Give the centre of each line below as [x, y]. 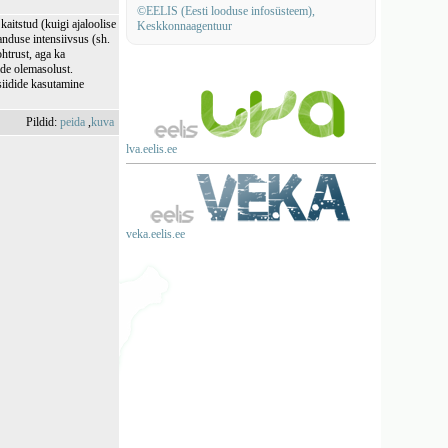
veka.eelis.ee [155, 234]
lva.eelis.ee [151, 149]
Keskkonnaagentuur [184, 26]
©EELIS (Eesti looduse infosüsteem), [225, 11]
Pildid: [43, 122]
